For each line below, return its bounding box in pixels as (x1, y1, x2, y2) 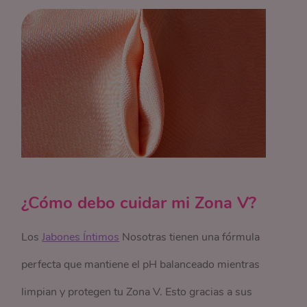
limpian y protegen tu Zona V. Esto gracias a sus (21, 284, 253, 299)
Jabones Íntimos (42, 230, 120, 245)
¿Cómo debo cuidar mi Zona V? (21, 192, 257, 214)
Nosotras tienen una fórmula (119, 230, 260, 245)
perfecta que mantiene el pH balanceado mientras (21, 257, 260, 272)
